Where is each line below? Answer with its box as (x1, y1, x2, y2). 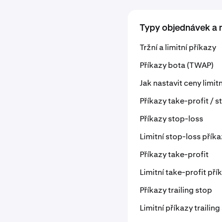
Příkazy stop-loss (140, 113, 203, 124)
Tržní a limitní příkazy (140, 42, 216, 53)
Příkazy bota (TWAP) (140, 60, 214, 70)
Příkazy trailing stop (140, 185, 212, 195)
